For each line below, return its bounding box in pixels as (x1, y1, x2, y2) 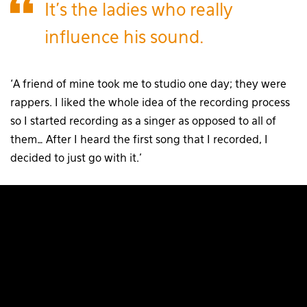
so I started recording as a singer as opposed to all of (10, 116, 276, 127)
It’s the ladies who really (45, 2, 233, 20)
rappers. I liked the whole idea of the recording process (10, 97, 290, 109)
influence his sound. (45, 29, 204, 47)
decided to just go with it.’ (10, 153, 142, 164)
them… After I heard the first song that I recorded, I (10, 134, 268, 146)
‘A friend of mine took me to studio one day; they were (10, 79, 286, 90)
